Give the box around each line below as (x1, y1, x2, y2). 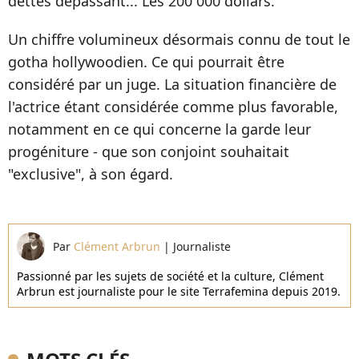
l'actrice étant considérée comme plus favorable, (8, 97, 338, 117)
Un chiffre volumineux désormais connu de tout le (8, 30, 350, 50)
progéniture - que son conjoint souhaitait (8, 142, 289, 162)
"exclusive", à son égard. (8, 164, 173, 184)
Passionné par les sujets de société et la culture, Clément (17, 268, 324, 284)
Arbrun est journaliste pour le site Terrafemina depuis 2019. (17, 284, 341, 300)
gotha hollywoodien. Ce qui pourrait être (8, 52, 284, 72)
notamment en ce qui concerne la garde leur (8, 119, 311, 139)
